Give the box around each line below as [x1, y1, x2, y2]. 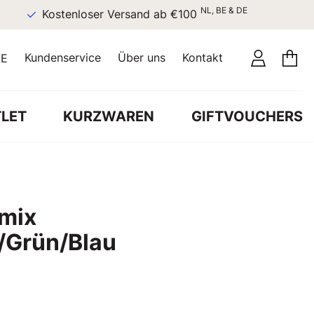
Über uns [118, 50, 165, 64]
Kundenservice [25, 50, 101, 64]
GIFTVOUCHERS [191, 107, 303, 125]
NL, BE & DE [181, 5, 228, 15]
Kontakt [182, 50, 223, 64]
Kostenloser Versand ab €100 [22, 8, 182, 21]
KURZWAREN [63, 107, 155, 125]
